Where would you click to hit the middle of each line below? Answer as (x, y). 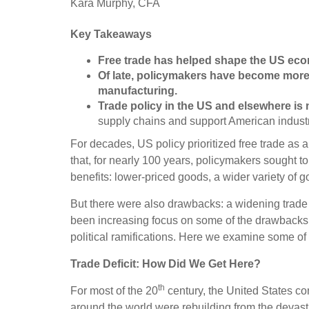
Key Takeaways (111, 34)
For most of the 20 (114, 290)
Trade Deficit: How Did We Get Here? (166, 263)
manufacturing (136, 90)
